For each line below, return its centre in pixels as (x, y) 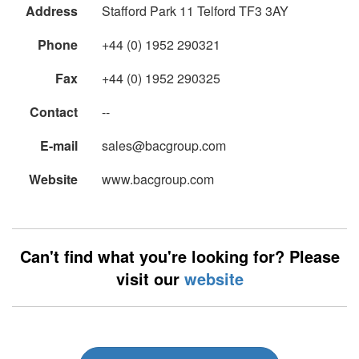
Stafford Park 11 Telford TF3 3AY (195, 11)
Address (52, 11)
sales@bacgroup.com (164, 146)
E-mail (59, 146)
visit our (150, 279)
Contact (54, 112)
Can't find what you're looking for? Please (179, 256)
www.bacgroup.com (158, 179)
